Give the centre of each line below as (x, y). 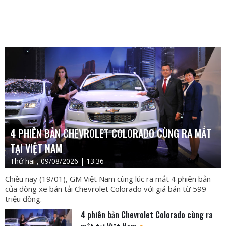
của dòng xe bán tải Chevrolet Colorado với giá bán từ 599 (106, 188)
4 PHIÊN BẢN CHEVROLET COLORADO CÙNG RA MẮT (111, 133)
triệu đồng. (23, 199)
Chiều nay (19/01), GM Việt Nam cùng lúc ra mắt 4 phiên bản (108, 178)
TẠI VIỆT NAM (36, 148)
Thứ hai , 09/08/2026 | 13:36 (57, 161)
